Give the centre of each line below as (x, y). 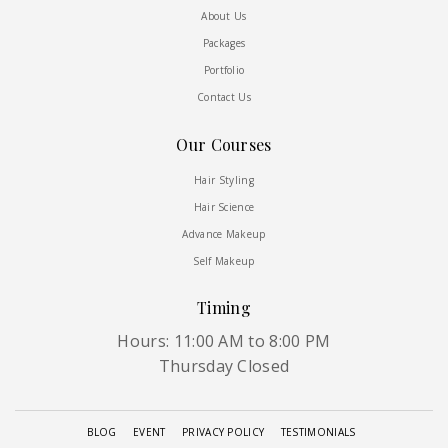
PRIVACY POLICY (223, 432)
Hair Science (224, 206)
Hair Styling (224, 179)
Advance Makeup (224, 233)
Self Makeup (224, 260)
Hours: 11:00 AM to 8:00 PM (224, 341)
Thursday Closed (224, 366)
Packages (224, 43)
